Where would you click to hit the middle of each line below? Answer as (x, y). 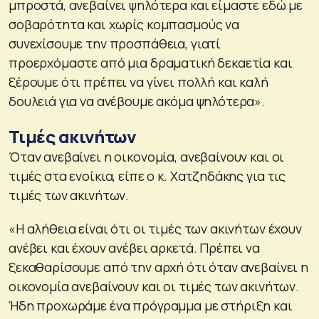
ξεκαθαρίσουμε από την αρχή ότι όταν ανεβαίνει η (158, 267)
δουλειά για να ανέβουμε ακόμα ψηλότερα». (137, 101)
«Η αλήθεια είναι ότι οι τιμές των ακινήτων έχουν (155, 228)
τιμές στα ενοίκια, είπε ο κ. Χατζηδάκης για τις (147, 176)
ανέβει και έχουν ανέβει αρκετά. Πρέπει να (134, 247)
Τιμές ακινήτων (73, 136)
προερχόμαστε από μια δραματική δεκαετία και (151, 62)
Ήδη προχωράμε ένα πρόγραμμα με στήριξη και (151, 305)
